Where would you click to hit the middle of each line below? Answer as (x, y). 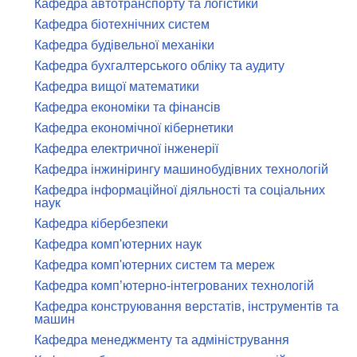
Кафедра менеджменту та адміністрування (162, 340)
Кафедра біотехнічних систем (122, 24)
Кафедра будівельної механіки (124, 45)
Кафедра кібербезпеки (101, 224)
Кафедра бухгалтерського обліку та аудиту (159, 66)
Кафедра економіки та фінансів (127, 107)
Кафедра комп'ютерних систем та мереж (155, 265)
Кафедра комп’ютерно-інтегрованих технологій (174, 286)
